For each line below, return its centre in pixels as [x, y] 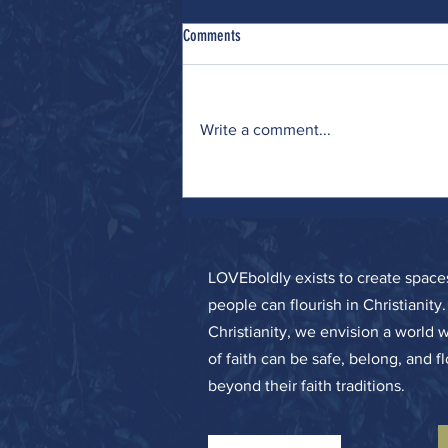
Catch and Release [260, 114]
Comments [212, 36]
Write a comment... [265, 130]
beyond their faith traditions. [312, 386]
